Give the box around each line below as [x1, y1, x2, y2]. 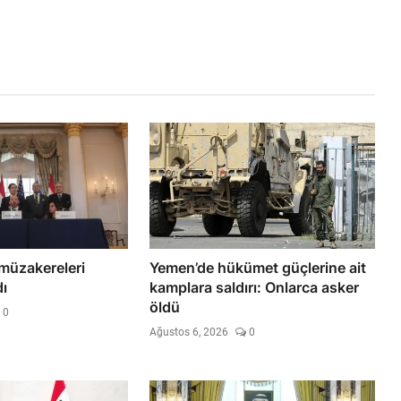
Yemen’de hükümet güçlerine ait [149, 258, 367, 277]
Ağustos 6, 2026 [149, 325, 229, 338]
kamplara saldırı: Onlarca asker [149, 277, 360, 296]
